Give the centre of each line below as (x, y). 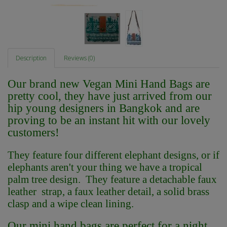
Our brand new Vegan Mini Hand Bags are (109, 84)
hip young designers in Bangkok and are (104, 108)
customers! (33, 133)
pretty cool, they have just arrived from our (110, 96)
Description (31, 58)
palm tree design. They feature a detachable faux (112, 180)
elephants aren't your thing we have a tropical (105, 167)
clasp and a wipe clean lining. (71, 204)
